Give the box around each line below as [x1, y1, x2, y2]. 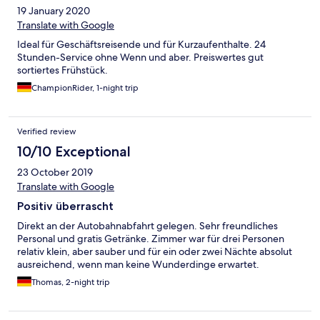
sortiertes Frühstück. [17, 64, 108, 77]
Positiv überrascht [17, 199, 114, 214]
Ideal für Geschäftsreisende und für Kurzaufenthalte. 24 [17, 38, 266, 51]
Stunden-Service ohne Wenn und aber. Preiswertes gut [17, 51, 264, 64]
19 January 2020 [17, 4, 90, 18]
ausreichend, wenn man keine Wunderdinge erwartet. [17, 258, 259, 271]
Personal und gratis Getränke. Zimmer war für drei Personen [17, 232, 284, 246]
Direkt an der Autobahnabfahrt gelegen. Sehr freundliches [17, 219, 278, 233]
